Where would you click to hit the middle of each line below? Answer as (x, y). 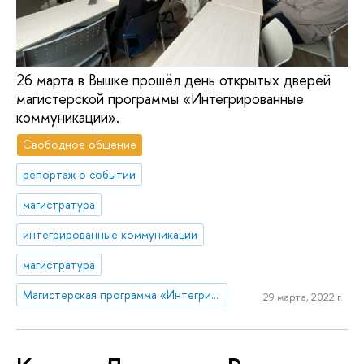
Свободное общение (80, 145)
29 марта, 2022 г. (303, 297)
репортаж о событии (80, 175)
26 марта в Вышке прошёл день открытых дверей (173, 80)
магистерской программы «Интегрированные (160, 98)
